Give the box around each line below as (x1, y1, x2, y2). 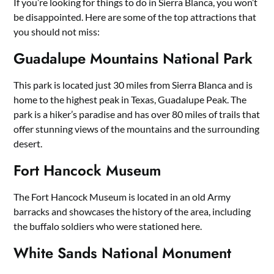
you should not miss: (13, 26, 100, 37)
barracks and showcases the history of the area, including (13, 206, 251, 217)
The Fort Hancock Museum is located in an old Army (13, 191, 231, 202)
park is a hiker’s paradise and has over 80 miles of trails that (13, 108, 261, 120)
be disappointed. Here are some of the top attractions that (13, 11, 257, 23)
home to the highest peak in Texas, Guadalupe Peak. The (13, 94, 247, 105)
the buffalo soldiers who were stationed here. (13, 220, 202, 232)
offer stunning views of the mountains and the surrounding (13, 123, 260, 135)
